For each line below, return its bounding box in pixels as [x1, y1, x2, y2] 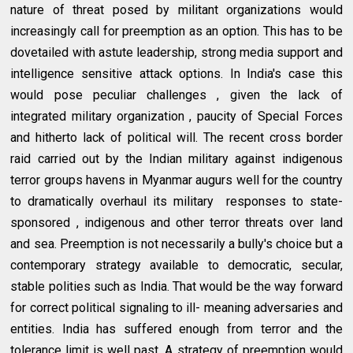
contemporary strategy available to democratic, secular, [10, 257, 343, 273]
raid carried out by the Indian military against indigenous [10, 150, 343, 166]
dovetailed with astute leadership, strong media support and [10, 44, 343, 60]
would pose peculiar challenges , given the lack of [10, 87, 343, 102]
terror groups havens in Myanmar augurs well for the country [10, 172, 343, 188]
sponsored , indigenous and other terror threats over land [10, 214, 343, 230]
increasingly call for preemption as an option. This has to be [10, 23, 343, 39]
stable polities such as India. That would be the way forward [10, 278, 343, 294]
